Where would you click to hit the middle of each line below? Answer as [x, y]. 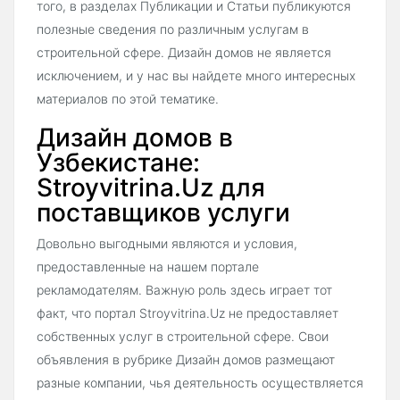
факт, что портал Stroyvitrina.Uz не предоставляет [187, 312]
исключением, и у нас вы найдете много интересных [196, 75]
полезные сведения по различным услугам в [173, 29]
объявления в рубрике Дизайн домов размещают [186, 359]
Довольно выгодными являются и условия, [167, 243]
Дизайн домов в [135, 137]
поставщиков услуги [163, 212]
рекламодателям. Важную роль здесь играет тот [184, 289]
